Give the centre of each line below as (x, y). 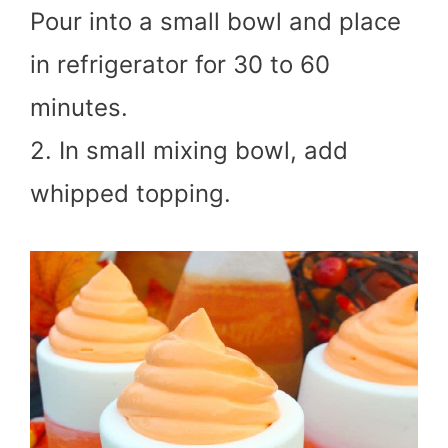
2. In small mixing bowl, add (189, 150)
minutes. (79, 107)
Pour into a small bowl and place (215, 21)
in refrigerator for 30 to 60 (180, 64)
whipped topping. (130, 193)
